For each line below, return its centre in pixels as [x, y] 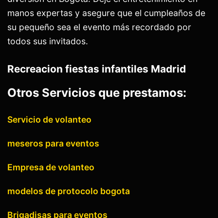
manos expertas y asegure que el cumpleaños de [106, 13]
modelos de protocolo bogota [69, 191]
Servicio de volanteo [49, 120]
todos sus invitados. [48, 41]
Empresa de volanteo [51, 167]
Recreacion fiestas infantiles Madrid [97, 69]
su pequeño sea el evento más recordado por [99, 27]
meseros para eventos [53, 144]
